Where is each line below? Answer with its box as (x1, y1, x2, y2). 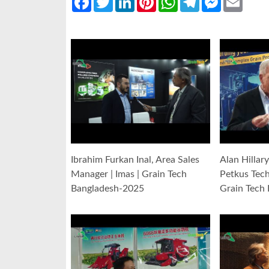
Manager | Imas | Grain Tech (71, 169, 187, 180)
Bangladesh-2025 (71, 184, 144, 194)
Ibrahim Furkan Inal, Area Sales (71, 155, 199, 165)
